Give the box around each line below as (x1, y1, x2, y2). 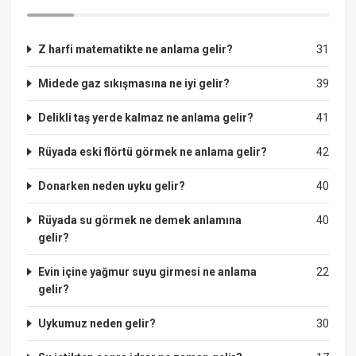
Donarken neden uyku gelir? (38, 179, 186, 192)
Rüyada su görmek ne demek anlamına (38, 213, 242, 226)
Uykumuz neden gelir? (38, 316, 157, 330)
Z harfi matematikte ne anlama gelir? (38, 42, 234, 56)
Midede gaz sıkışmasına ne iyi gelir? (38, 76, 230, 90)
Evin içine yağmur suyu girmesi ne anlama (38, 265, 257, 278)
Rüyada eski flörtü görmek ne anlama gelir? (38, 145, 268, 158)
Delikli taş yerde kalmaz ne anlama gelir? (38, 110, 254, 124)
